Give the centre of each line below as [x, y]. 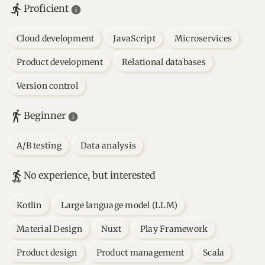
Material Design [49, 229]
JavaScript [134, 38]
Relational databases [164, 62]
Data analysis [108, 146]
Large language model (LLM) [119, 205]
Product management [140, 253]
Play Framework [174, 229]
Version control [47, 86]
